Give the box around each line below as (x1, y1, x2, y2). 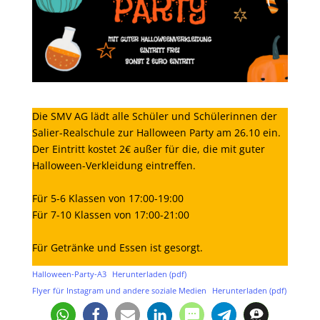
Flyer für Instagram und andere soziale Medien (31, 284, 206, 296)
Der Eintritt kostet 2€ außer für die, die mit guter (31, 141, 265, 156)
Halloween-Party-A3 (31, 268, 106, 279)
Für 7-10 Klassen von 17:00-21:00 (31, 207, 189, 221)
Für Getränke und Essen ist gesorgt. (31, 240, 203, 254)
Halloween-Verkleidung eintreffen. (31, 158, 196, 172)
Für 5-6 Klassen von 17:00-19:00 (31, 191, 186, 205)
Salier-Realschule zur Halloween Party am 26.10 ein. (31, 125, 281, 139)
